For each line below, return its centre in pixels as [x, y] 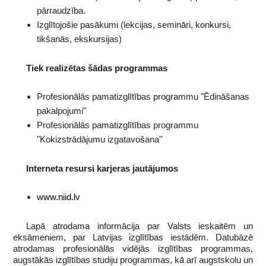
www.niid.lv [58, 197]
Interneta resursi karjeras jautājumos [102, 169]
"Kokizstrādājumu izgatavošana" [99, 140]
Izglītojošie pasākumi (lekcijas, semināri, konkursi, [134, 24]
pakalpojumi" [61, 111]
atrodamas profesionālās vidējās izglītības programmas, [133, 249]
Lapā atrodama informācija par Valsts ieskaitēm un [140, 226]
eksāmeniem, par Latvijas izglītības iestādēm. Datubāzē [133, 237]
